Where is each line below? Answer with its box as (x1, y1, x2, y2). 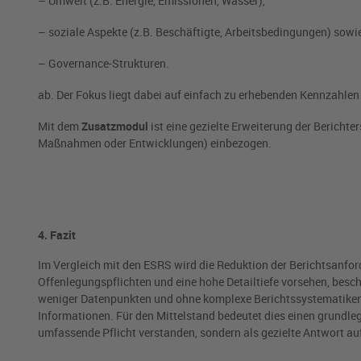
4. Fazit (38, 227, 76, 243)
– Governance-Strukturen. (38, 56, 169, 72)
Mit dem (38, 118, 81, 135)
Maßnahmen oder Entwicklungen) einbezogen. (38, 135, 272, 151)
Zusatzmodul (81, 118, 148, 135)
